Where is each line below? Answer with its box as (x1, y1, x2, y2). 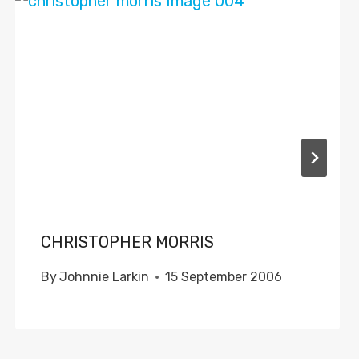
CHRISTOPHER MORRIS (40, 232, 214, 252)
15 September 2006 (164, 269, 282, 284)
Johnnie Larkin (58, 269, 149, 284)
